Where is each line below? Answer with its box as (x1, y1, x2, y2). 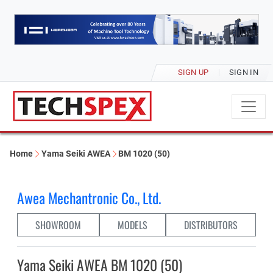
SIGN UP (177, 68, 209, 77)
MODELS (118, 218, 147, 233)
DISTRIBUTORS (184, 218, 238, 233)
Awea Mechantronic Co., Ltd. (17, 187, 161, 209)
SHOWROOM (35, 218, 81, 233)
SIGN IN (229, 68, 258, 77)
